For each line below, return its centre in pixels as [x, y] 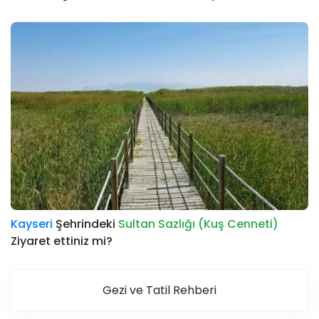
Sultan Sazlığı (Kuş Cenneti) [198, 224]
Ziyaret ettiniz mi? [62, 241]
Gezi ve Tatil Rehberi [159, 290]
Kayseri [32, 224]
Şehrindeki [85, 224]
